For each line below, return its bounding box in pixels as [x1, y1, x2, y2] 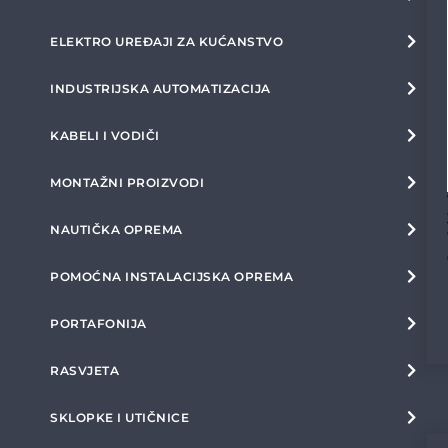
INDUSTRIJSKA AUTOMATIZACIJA [50, 81, 271, 96]
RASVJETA [50, 363, 119, 378]
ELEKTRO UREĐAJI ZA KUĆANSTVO [50, 34, 283, 49]
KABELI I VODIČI [50, 128, 160, 143]
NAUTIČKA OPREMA [50, 222, 183, 237]
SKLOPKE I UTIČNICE [50, 410, 189, 425]
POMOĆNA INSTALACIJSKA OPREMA [50, 269, 293, 284]
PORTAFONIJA [50, 316, 147, 331]
